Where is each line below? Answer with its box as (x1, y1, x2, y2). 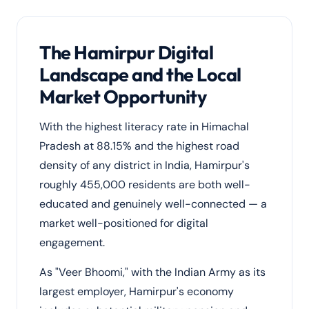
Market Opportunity (39, 85, 207, 108)
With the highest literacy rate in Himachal (39, 119, 249, 134)
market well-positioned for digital (39, 216, 208, 230)
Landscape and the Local (39, 63, 241, 86)
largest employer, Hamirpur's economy (39, 284, 234, 299)
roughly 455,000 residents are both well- (39, 177, 250, 192)
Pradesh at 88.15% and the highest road (39, 139, 239, 153)
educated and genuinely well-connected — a (39, 197, 267, 211)
